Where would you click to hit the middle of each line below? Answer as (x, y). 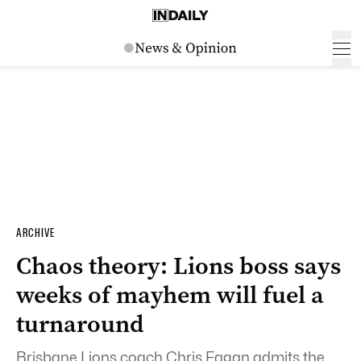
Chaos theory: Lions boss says (178, 266)
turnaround (80, 324)
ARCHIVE (35, 233)
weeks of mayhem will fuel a (170, 295)
